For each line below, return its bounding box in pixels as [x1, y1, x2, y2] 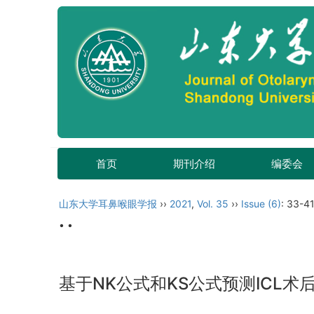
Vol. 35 [197, 198, 228, 210]
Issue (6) [241, 198, 281, 210]
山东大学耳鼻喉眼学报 [59, 198, 157, 210]
